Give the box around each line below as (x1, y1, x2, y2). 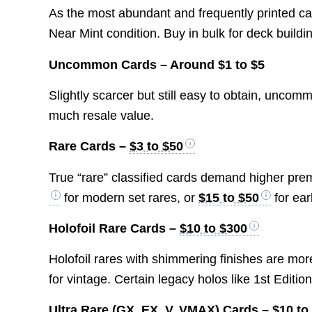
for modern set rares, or (61, 190, 199, 205)
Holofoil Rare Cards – (49, 221, 180, 235)
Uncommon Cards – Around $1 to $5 (49, 57, 265, 72)
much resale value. (49, 108, 155, 123)
